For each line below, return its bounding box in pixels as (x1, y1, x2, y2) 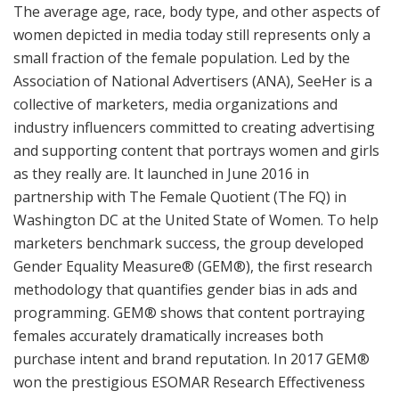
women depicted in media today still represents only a (13, 24, 370, 45)
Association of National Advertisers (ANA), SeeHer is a (13, 70, 372, 91)
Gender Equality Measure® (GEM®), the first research (13, 256, 372, 276)
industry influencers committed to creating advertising (13, 117, 375, 137)
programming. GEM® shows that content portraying (13, 302, 365, 322)
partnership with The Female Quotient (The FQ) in (13, 186, 346, 207)
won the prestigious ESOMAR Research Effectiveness (13, 371, 365, 392)
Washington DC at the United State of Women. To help (13, 209, 379, 230)
